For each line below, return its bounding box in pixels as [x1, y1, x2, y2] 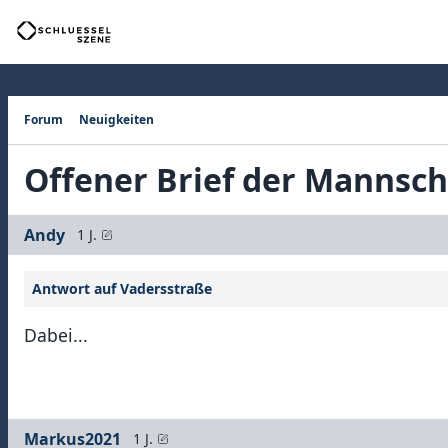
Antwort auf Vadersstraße [32, 279, 212, 298]
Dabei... [24, 323, 88, 347]
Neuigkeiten [79, 111, 154, 128]
